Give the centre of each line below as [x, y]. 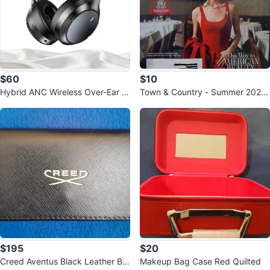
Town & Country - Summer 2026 [203, 92]
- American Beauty [176, 104]
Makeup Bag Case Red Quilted [200, 261]
